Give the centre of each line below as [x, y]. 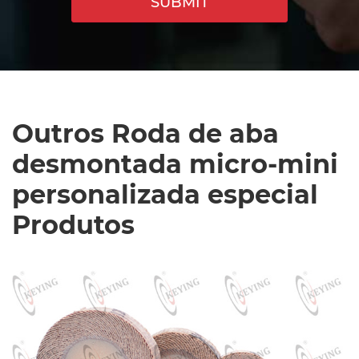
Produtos [73, 225]
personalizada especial [165, 195]
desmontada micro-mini [175, 164]
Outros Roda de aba [145, 134]
